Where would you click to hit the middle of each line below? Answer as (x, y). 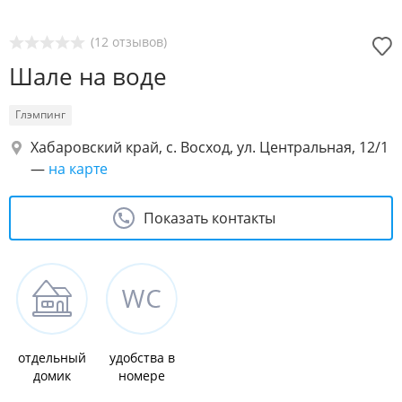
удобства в (142, 358)
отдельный (52, 358)
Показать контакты (209, 218)
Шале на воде (88, 76)
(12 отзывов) (129, 42)
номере (142, 376)
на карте (78, 169)
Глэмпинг (40, 114)
